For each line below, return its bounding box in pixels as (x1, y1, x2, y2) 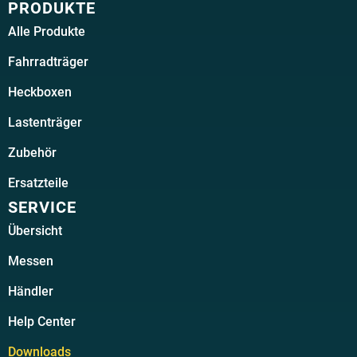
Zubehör (8, 144, 57, 160)
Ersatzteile (8, 175, 69, 190)
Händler (8, 283, 53, 299)
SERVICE (8, 197, 76, 217)
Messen (8, 253, 53, 269)
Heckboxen (8, 84, 72, 100)
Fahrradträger (8, 53, 88, 69)
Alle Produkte (8, 23, 85, 39)
